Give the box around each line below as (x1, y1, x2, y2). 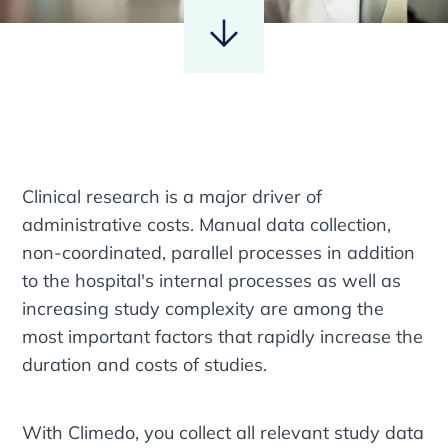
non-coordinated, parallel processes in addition (22, 240, 416, 264)
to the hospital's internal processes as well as (22, 268, 402, 292)
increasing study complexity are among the (22, 296, 385, 320)
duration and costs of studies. (22, 352, 268, 376)
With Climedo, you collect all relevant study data (22, 420, 425, 444)
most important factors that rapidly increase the (22, 324, 424, 348)
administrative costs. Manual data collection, (22, 212, 392, 236)
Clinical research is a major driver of (22, 184, 323, 208)
